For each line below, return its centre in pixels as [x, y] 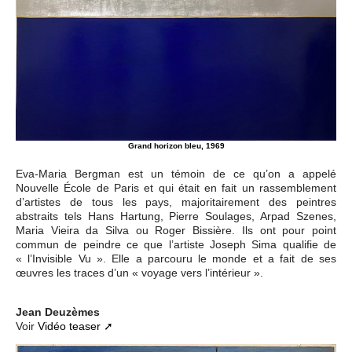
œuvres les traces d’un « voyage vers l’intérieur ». [139, 272]
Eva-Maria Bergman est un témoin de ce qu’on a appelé [176, 173]
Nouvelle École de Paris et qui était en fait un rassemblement [176, 187]
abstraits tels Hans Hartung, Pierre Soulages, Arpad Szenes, [176, 216]
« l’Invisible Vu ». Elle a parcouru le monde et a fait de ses [176, 258]
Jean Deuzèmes [58, 312]
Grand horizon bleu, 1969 [176, 146]
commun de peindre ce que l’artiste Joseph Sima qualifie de [176, 244]
